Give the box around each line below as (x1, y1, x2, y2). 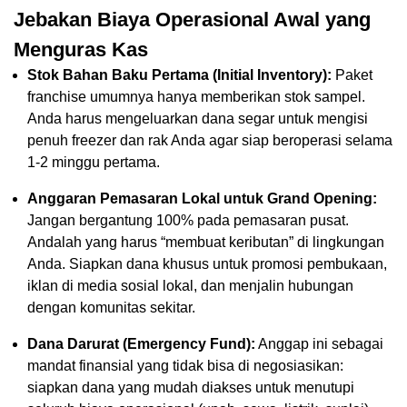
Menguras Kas (14, 37, 148, 61)
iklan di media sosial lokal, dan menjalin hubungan (27, 277, 353, 293)
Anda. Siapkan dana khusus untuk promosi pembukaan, (27, 255, 387, 272)
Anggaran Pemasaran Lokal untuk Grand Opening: (27, 190, 377, 206)
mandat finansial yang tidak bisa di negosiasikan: (27, 357, 343, 373)
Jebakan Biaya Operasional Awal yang (14, 7, 371, 31)
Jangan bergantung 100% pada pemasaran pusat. (27, 212, 349, 228)
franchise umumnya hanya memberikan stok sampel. (27, 88, 365, 104)
